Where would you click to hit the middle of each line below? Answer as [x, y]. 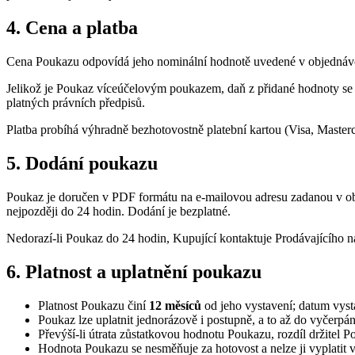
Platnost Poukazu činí [94, 305]
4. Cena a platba [72, 28]
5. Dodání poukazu [82, 163]
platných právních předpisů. [76, 103]
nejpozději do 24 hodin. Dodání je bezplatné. [118, 211]
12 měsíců [175, 305]
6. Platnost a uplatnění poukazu [134, 271]
